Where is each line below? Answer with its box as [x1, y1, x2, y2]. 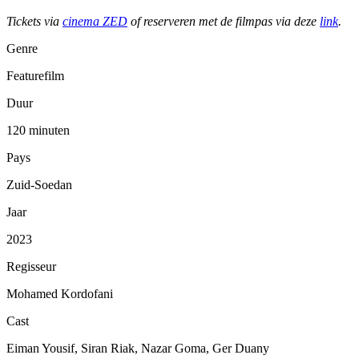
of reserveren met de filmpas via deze [127, 14, 320, 29]
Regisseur [6, 260, 56, 274]
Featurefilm [6, 69, 64, 83]
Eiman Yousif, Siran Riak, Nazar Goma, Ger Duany [6, 341, 269, 356]
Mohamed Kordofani [6, 287, 113, 301]
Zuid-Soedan [6, 178, 72, 192]
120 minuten [6, 123, 70, 138]
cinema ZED [63, 14, 127, 29]
